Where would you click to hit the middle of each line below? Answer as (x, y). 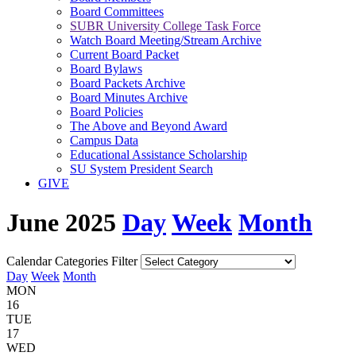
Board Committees (117, 12)
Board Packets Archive (128, 83)
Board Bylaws (106, 69)
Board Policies (106, 112)
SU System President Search (141, 169)
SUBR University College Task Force (165, 26)
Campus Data (104, 141)
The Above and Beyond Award (149, 126)
